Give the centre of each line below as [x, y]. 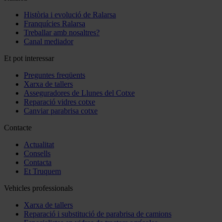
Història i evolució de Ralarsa [70, 15]
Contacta [38, 163]
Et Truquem [42, 171]
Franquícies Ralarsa [55, 24]
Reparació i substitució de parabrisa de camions [98, 214]
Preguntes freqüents [55, 75]
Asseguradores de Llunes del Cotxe [79, 93]
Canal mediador [49, 42]
